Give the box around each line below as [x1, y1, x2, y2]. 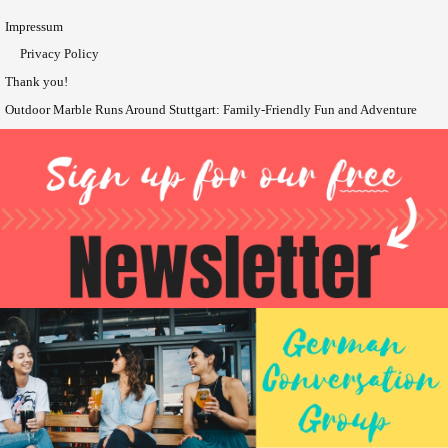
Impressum [5, 18, 63, 34]
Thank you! [5, 73, 68, 89]
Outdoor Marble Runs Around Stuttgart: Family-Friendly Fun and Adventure [5, 101, 417, 117]
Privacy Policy [20, 45, 99, 61]
